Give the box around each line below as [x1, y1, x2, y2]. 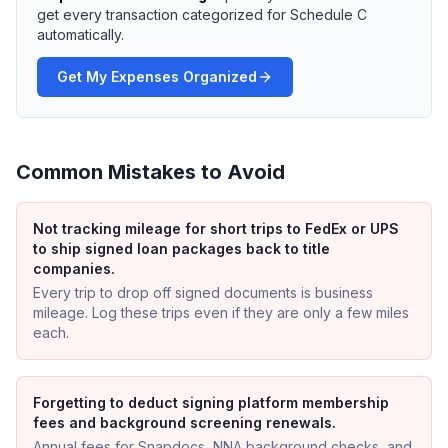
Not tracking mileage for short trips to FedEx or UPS [33, 220, 399, 237]
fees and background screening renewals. [33, 414, 336, 431]
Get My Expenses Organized [57, 68, 257, 85]
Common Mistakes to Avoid [16, 160, 285, 184]
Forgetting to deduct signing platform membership [33, 394, 389, 411]
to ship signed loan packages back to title [33, 240, 330, 257]
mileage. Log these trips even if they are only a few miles [33, 304, 409, 321]
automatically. [37, 26, 124, 43]
